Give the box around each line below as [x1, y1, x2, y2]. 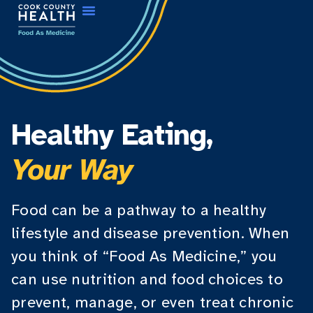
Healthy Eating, [11, 117, 212, 153]
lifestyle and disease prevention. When [11, 224, 290, 242]
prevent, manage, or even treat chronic [11, 293, 294, 312]
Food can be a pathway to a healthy [11, 201, 267, 219]
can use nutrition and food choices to [11, 270, 284, 289]
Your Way [11, 152, 133, 188]
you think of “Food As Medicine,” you [11, 247, 277, 265]
